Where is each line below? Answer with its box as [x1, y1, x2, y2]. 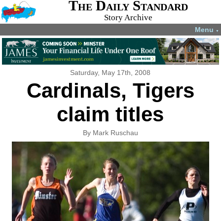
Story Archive [104, 13, 152, 22]
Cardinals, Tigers [26, 79, 194, 102]
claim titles [57, 103, 164, 126]
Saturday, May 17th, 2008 [70, 69, 151, 76]
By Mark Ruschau [82, 129, 138, 137]
